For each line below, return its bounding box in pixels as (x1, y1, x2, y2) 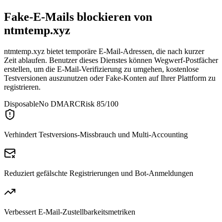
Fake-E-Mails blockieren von (4, 10, 152, 24)
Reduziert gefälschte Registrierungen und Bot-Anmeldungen (4, 168, 193, 177)
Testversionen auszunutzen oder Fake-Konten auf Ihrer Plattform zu (4, 73, 216, 82)
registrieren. (4, 82, 41, 91)
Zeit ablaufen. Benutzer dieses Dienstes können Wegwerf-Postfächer (4, 55, 218, 64)
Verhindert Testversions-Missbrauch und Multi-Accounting (4, 130, 188, 139)
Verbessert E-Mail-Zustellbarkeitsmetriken (4, 207, 135, 216)
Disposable (4, 99, 39, 108)
